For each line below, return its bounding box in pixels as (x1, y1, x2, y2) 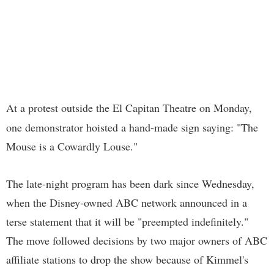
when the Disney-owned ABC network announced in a (6, 195, 247, 210)
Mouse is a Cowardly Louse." (6, 139, 138, 154)
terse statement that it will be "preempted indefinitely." (6, 214, 248, 229)
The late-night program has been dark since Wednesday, (6, 176, 254, 191)
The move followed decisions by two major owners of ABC (6, 233, 267, 248)
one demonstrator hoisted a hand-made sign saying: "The (6, 120, 258, 135)
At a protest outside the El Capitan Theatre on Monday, (6, 100, 252, 116)
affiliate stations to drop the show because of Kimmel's (6, 252, 248, 267)
